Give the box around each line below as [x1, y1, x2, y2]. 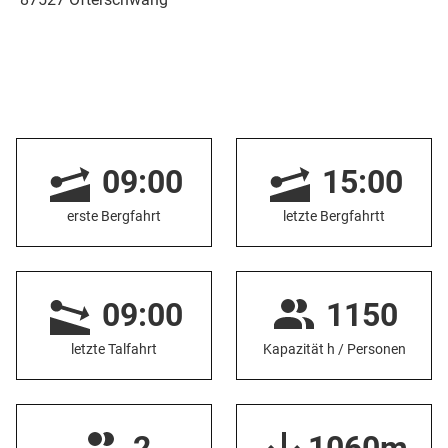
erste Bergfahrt [67, 208, 161, 225]
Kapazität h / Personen [262, 341, 406, 358]
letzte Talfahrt [71, 341, 157, 358]
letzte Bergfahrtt [283, 208, 385, 225]
